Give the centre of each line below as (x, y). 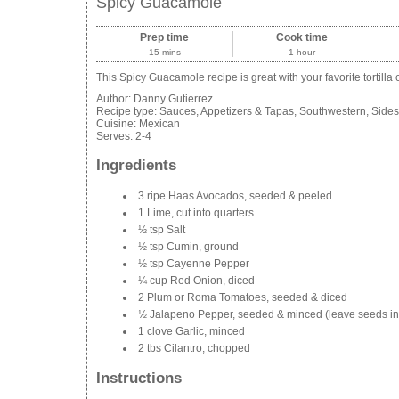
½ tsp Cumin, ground (188, 247)
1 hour (301, 52)
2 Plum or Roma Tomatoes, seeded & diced (243, 298)
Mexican (159, 123)
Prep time (165, 37)
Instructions (139, 379)
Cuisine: (118, 123)
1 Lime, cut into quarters (196, 213)
